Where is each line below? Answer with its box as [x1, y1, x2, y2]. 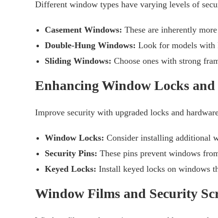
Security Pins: [45, 148, 97, 159]
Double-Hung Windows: [45, 40, 136, 51]
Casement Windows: [45, 25, 122, 35]
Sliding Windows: [45, 56, 111, 66]
